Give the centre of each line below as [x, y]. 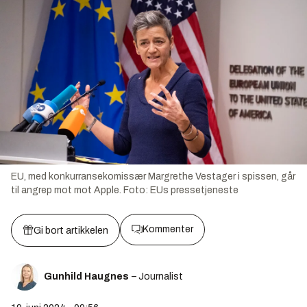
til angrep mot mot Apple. [66, 190]
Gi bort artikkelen [71, 230]
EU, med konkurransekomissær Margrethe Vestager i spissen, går [153, 176]
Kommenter [168, 229]
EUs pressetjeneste [194, 190]
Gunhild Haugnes [86, 276]
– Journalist [157, 276]
